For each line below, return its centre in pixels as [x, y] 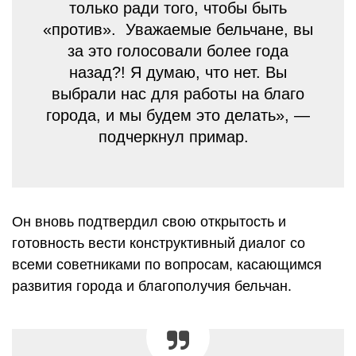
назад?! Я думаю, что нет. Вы [178, 72]
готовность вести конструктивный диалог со [159, 243]
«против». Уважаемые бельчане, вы [178, 29]
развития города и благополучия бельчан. [152, 286]
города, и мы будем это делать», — [178, 115]
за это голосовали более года [178, 50]
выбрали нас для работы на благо [178, 93]
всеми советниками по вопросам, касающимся [167, 264]
